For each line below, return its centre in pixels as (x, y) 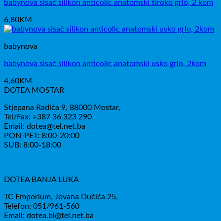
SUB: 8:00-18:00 (33, 145)
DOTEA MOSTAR (34, 90)
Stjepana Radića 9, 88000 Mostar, (62, 108)
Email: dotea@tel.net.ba (45, 126)
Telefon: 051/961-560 (42, 206)
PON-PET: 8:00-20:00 (42, 136)
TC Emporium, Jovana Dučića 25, (61, 197)
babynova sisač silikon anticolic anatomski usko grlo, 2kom (105, 64)
